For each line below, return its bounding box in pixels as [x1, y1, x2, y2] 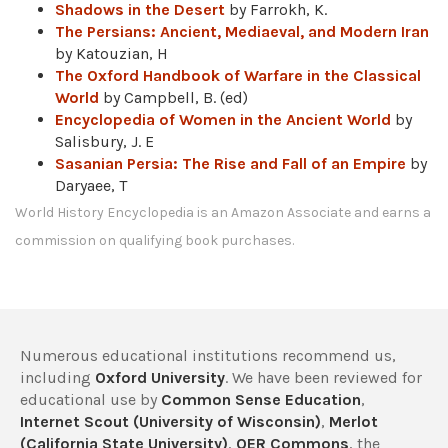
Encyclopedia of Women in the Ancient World [55, 110, 391, 129]
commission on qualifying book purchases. [15, 232, 294, 249]
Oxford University [95, 368, 225, 387]
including [20, 368, 95, 387]
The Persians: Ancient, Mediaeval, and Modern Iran [55, 22, 429, 41]
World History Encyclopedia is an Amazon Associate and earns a [15, 204, 431, 221]
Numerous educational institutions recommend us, [20, 346, 396, 365]
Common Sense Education [161, 390, 361, 409]
